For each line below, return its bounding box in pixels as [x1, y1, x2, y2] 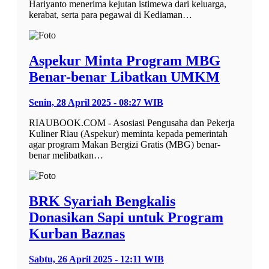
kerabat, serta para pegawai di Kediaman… [29, 10, 192, 20]
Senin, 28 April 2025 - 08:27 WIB [29, 97, 163, 108]
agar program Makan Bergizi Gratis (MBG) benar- [29, 139, 220, 150]
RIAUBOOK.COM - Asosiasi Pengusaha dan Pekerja [29, 118, 235, 128]
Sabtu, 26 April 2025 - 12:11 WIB [29, 253, 164, 264]
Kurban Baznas [29, 226, 125, 242]
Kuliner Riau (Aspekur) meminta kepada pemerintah [29, 128, 228, 139]
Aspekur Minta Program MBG [29, 53, 220, 69]
